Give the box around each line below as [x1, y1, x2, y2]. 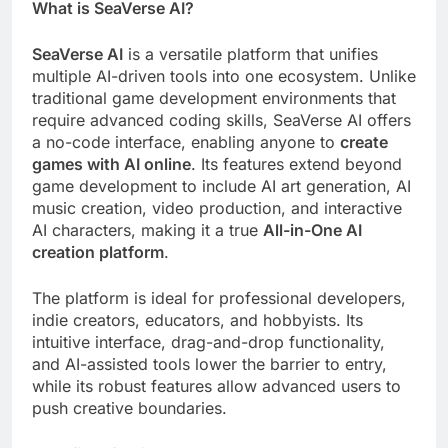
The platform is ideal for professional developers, [32, 288, 406, 309]
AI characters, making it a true [32, 220, 263, 241]
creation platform [32, 242, 164, 263]
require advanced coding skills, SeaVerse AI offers [32, 110, 411, 131]
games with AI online [32, 154, 191, 175]
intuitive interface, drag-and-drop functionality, [32, 332, 385, 353]
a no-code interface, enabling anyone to [32, 132, 340, 153]
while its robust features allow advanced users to [32, 376, 401, 397]
